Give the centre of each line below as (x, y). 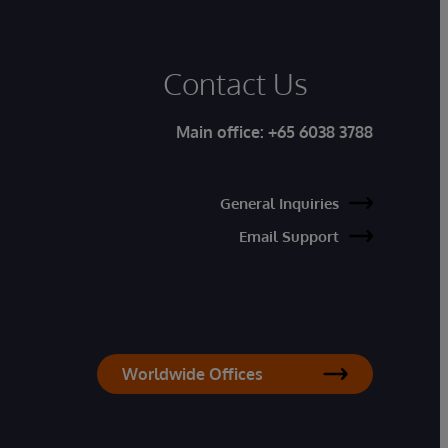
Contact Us (235, 82)
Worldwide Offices (192, 373)
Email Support (289, 236)
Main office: (222, 131)
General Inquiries (279, 203)
